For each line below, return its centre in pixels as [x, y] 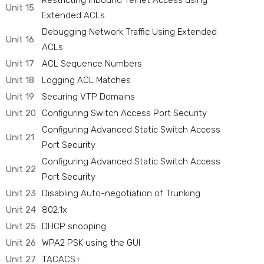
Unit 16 [20, 40]
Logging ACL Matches [86, 80]
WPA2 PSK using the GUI [91, 243]
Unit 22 [21, 169]
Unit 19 [20, 97]
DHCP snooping [74, 227]
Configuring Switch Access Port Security [124, 113]
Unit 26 [21, 243]
